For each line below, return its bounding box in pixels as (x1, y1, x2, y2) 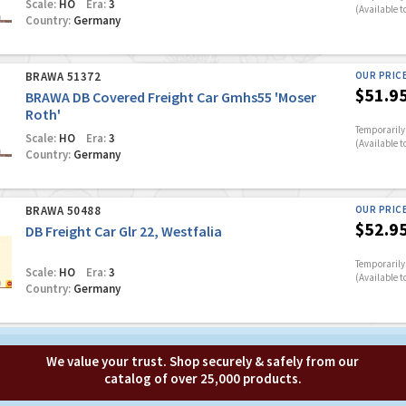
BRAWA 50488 (24, 203, 101, 218)
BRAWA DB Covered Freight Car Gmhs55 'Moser (24, 88, 316, 106)
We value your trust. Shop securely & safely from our (46, 353, 360, 370)
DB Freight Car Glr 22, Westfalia (24, 222, 222, 240)
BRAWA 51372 (24, 69, 101, 84)
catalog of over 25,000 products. (103, 370, 302, 387)
